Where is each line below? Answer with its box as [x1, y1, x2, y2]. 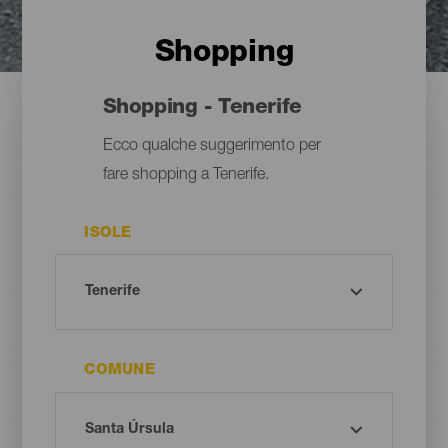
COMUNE [84, 363, 156, 379]
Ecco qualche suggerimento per [102, 139, 321, 156]
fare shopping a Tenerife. [102, 168, 269, 185]
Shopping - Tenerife [102, 98, 302, 120]
